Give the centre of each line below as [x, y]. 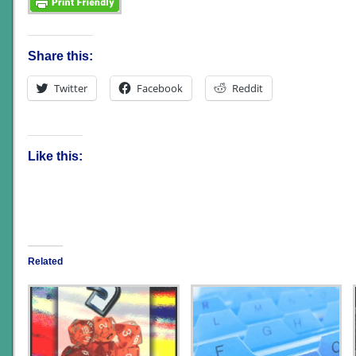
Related [45, 262]
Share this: [60, 56]
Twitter [71, 89]
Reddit [248, 89]
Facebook [160, 89]
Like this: [55, 157]
